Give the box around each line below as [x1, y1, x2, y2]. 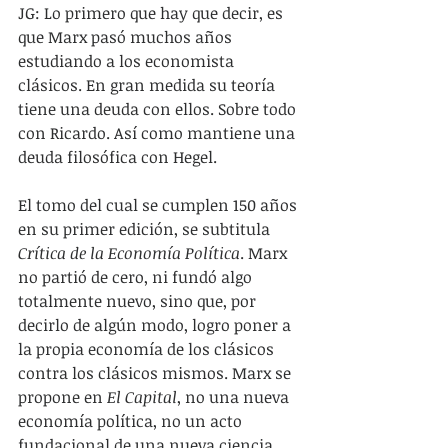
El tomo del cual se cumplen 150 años [18, 194, 301, 217]
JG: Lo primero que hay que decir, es [18, 2, 287, 25]
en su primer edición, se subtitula [18, 218, 274, 241]
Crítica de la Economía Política [18, 242, 240, 265]
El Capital [107, 386, 177, 409]
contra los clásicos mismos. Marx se [18, 362, 295, 385]
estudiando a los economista [18, 50, 238, 73]
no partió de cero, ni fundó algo [18, 266, 256, 289]
